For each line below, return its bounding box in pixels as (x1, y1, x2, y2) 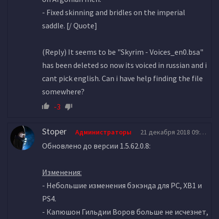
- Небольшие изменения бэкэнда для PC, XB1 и (42, 180, 202, 190)
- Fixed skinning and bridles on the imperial (42, 7, 185, 17)
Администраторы (75, 127, 131, 136)
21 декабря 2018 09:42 (140, 127, 200, 136)
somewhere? (42, 86, 85, 96)
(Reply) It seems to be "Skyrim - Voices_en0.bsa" (42, 46, 203, 57)
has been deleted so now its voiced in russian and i (42, 60, 207, 70)
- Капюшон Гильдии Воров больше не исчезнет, (42, 206, 208, 217)
